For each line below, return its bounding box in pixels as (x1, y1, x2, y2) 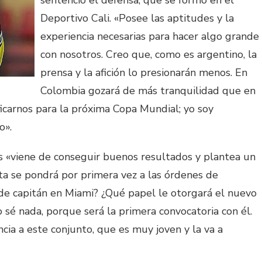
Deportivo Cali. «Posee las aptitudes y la (40, 11, 234, 26)
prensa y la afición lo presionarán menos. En (40, 65, 247, 80)
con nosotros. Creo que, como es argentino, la (40, 47, 257, 62)
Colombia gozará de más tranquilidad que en (40, 84, 256, 98)
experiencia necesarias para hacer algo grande (40, 29, 259, 44)
